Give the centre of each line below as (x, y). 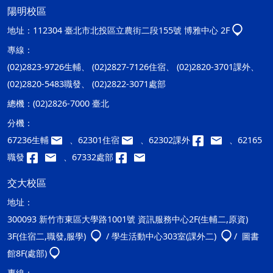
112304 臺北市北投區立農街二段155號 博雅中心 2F (131, 30)
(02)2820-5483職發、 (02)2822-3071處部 (87, 83)
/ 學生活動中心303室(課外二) (161, 236)
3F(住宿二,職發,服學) (48, 236)
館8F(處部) (27, 253)
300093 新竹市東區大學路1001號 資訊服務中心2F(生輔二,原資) (128, 219)
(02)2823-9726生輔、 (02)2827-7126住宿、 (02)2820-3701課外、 (133, 66)
